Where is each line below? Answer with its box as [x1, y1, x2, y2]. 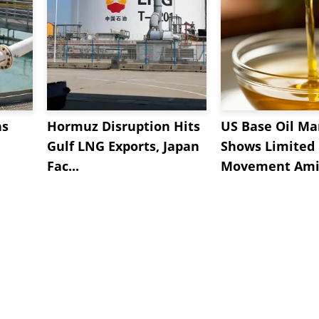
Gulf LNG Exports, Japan [47, 137, 199, 155]
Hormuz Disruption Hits [47, 117, 200, 135]
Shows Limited [221, 137, 315, 155]
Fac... [47, 157, 79, 174]
